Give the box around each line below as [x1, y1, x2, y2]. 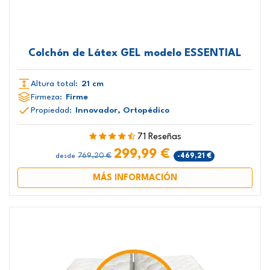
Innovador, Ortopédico [75, 106, 169, 115]
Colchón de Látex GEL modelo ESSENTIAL [28, 48, 242, 59]
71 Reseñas [137, 133, 181, 142]
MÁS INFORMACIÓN [93, 173, 177, 182]
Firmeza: [30, 93, 62, 102]
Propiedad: [30, 106, 72, 115]
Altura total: [30, 80, 78, 89]
